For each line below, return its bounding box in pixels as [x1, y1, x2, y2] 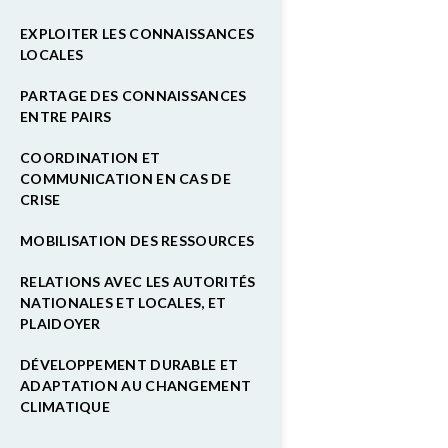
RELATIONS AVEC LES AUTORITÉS [20, 273, 256, 290]
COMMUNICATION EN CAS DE [20, 170, 231, 187]
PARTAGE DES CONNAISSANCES [20, 87, 247, 104]
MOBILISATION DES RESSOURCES [20, 232, 255, 249]
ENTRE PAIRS [20, 108, 112, 125]
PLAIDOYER [20, 315, 101, 332]
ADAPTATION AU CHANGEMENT [20, 377, 252, 394]
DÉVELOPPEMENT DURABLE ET [20, 356, 239, 373]
